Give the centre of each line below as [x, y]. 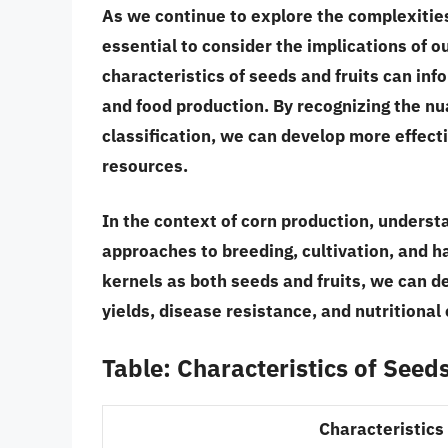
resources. [145, 165]
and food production [183, 105]
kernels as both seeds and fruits [231, 281]
